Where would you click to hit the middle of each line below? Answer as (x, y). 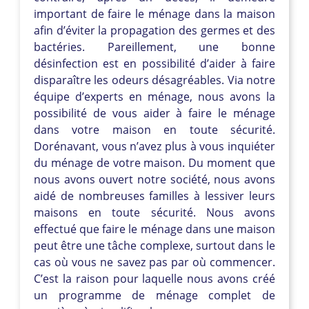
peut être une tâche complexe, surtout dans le (154, 245)
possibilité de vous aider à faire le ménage (154, 113)
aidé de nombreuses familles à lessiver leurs (154, 196)
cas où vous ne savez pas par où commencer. (154, 262)
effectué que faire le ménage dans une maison (154, 229)
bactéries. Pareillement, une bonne (154, 47)
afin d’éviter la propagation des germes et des (154, 30)
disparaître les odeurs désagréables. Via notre (154, 80)
